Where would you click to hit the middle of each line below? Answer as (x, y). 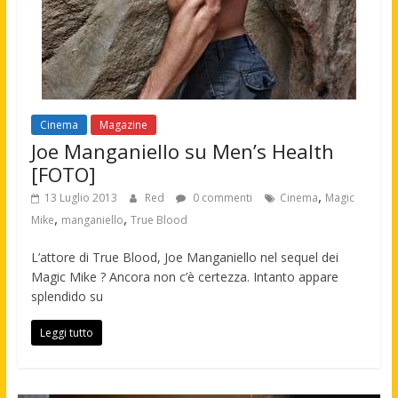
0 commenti (221, 197)
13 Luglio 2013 (80, 197)
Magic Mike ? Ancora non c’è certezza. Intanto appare (184, 276)
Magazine (123, 124)
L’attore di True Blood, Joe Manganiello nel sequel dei (184, 257)
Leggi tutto (66, 332)
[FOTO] (63, 174)
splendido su (67, 296)
